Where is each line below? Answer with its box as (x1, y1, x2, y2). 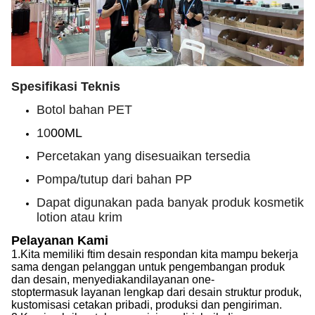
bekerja (261, 248, 298, 260)
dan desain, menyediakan (11, 274, 140, 285)
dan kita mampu (179, 248, 258, 260)
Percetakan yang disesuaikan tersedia (37, 149, 250, 163)
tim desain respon (90, 248, 179, 260)
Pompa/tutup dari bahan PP (37, 172, 192, 186)
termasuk (32, 286, 78, 298)
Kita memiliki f (20, 248, 90, 260)
